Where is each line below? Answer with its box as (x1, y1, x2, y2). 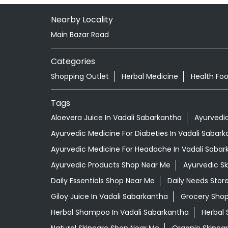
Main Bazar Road (50, 29, 109, 40)
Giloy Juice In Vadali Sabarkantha (50, 191, 168, 202)
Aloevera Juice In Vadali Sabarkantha (50, 112, 182, 123)
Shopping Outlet (50, 71, 109, 81)
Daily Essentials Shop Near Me (50, 176, 155, 186)
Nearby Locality (50, 13, 113, 25)
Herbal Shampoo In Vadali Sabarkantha (50, 207, 189, 218)
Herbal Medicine (121, 71, 178, 81)
